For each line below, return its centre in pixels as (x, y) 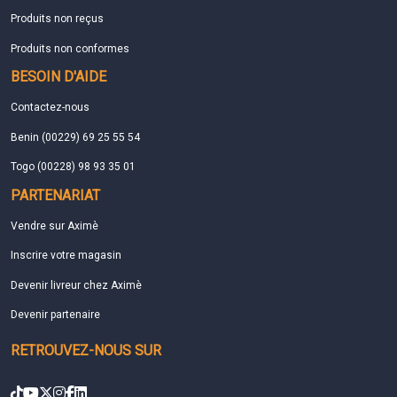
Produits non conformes (70, 48)
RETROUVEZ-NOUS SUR (86, 351)
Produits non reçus (57, 19)
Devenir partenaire (55, 315)
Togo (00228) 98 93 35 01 (73, 167)
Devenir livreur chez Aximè (76, 285)
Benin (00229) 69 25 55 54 (75, 137)
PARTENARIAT (55, 195)
